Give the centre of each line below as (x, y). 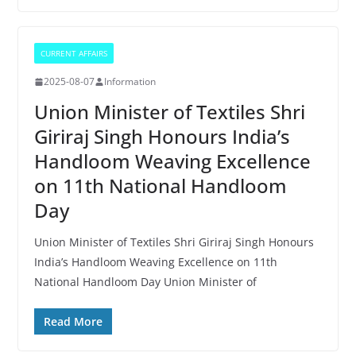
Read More (73, 321)
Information (130, 81)
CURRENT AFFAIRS (74, 53)
